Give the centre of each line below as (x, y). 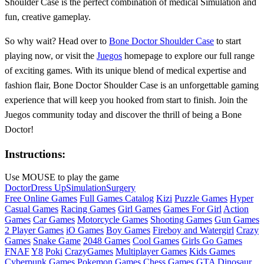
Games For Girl (192, 209)
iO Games (85, 230)
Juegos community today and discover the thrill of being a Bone (123, 115)
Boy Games (128, 230)
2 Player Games (34, 230)
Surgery (121, 187)
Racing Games (88, 209)
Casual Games (32, 209)
